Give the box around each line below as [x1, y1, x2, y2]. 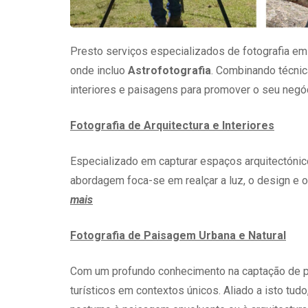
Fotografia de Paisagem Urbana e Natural [70, 229, 286, 243]
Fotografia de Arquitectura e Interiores [70, 119, 274, 133]
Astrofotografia [128, 64, 211, 78]
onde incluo [70, 64, 128, 78]
